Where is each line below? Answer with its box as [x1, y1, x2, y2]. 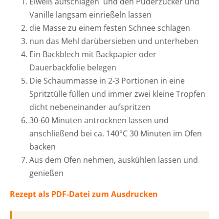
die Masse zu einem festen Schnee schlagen [29, 22, 190, 33]
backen [29, 141, 56, 152]
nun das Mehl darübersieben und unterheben [29, 35, 198, 46]
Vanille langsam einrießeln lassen [29, 9, 152, 20]
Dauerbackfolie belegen [29, 62, 116, 73]
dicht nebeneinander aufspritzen [29, 101, 151, 112]
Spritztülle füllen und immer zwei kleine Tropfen [29, 88, 205, 99]
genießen [29, 167, 64, 178]
